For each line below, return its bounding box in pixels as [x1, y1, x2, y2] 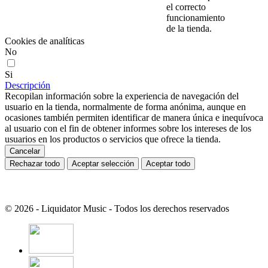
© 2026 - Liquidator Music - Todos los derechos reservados [5, 203, 229, 214]
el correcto [166, 2, 206, 13]
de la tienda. [166, 23, 212, 34]
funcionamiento [166, 13, 225, 23]
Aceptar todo [146, 159, 190, 169]
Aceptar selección [72, 159, 134, 169]
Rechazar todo [10, 159, 60, 169]
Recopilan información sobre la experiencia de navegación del [5, 91, 239, 102]
